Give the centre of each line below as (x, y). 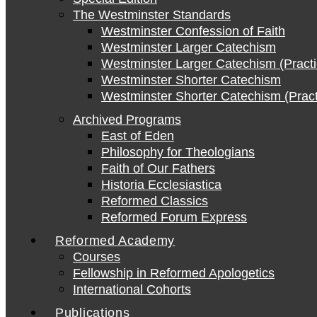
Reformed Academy (115, 241)
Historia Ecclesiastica (161, 185)
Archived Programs (127, 120)
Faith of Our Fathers (158, 168)
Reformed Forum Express (174, 217)
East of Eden (138, 136)
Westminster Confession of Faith (193, 31)
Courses (97, 257)
